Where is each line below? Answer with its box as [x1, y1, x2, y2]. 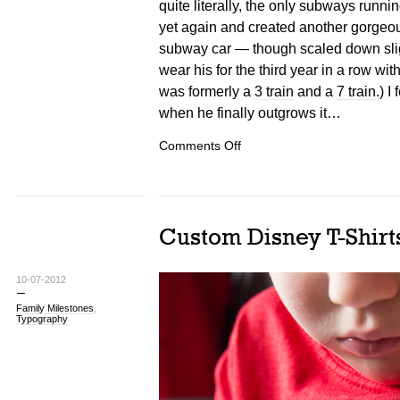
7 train [336, 82, 376, 99]
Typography [15, 312, 68, 324]
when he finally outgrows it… [158, 104, 341, 121]
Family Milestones [15, 302, 94, 313]
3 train [254, 82, 294, 99]
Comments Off [158, 138, 241, 153]
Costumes [239, 179, 281, 190]
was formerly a [158, 82, 254, 99]
